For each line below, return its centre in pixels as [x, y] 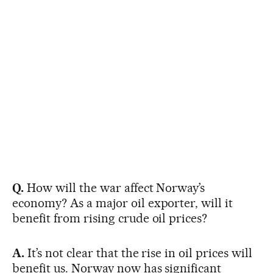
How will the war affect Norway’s [114, 187]
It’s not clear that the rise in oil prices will [138, 253]
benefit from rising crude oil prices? [110, 218]
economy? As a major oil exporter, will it [123, 203]
